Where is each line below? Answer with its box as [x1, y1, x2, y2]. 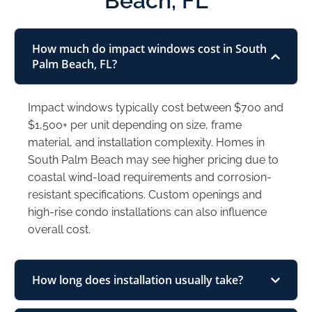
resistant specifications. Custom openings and [28, 188, 262, 202]
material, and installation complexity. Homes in [28, 136, 265, 150]
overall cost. [28, 223, 91, 237]
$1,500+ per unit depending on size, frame [28, 118, 242, 132]
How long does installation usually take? [32, 272, 243, 288]
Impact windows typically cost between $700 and [28, 101, 283, 115]
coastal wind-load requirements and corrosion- [28, 171, 272, 185]
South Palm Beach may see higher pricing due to [28, 153, 279, 167]
